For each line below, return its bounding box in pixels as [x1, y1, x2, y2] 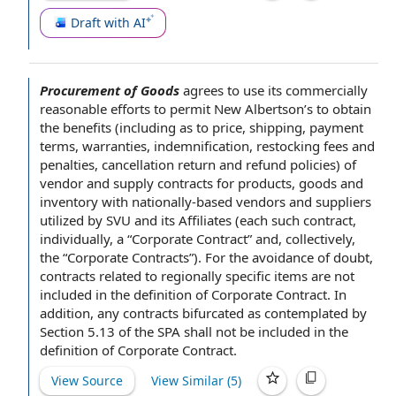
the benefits [40, 118, 111, 136]
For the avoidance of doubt [205, 248, 369, 266]
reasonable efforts [40, 100, 150, 118]
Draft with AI [71, 13, 146, 31]
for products [217, 174, 292, 192]
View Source [51, 372, 123, 389]
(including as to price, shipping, [111, 118, 309, 136]
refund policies [246, 156, 336, 173]
